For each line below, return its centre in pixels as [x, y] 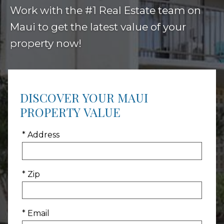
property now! [46, 43]
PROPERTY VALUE [70, 112]
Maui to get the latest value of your [98, 27]
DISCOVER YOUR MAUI [84, 98]
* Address [41, 135]
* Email [36, 213]
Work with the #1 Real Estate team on [105, 10]
